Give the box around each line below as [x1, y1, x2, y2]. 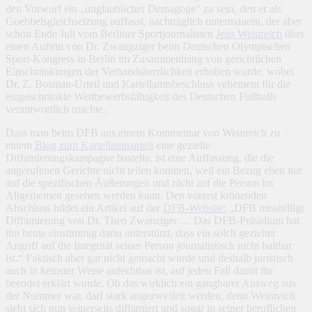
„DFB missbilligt [226, 202, 304, 214]
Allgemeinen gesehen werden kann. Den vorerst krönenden [6, 189, 267, 202]
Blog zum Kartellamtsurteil [35, 139, 153, 152]
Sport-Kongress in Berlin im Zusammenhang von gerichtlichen [6, 53, 281, 65]
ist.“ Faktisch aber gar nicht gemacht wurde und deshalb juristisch [6, 252, 293, 265]
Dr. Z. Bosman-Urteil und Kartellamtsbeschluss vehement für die [6, 78, 290, 91]
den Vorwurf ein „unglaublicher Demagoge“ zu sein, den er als [6, 3, 281, 15]
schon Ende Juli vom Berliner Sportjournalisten [6, 28, 216, 40]
